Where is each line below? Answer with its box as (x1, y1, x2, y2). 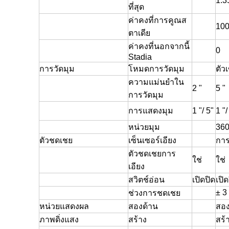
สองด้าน (128, 202, 158, 211)
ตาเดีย (128, 29, 150, 37)
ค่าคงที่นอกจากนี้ (128, 42, 190, 51)
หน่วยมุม (128, 123, 160, 131)
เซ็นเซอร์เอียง (128, 136, 176, 145)
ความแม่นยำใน (128, 78, 184, 86)
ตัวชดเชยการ (128, 149, 176, 158)
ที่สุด (128, 3, 144, 11)
